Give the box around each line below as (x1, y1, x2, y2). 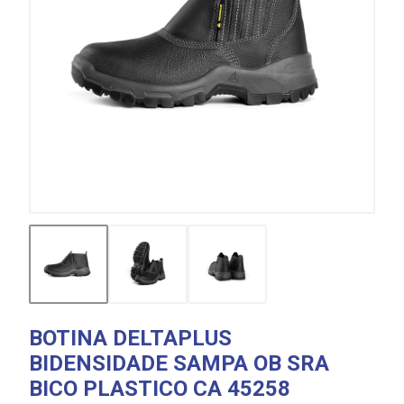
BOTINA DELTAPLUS (29, 326, 232, 351)
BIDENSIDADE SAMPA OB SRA (29, 351, 329, 376)
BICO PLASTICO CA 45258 (29, 376, 290, 401)
